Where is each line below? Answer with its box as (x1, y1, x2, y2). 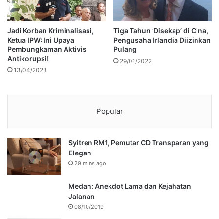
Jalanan (68, 192, 95, 201)
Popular (96, 107, 123, 116)
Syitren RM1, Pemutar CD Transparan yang (68, 138, 209, 147)
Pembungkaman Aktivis (7, 45, 87, 54)
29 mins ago (74, 160, 106, 167)
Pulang (113, 45, 137, 54)
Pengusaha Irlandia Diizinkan (113, 36, 211, 44)
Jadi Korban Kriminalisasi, (7, 26, 94, 35)
